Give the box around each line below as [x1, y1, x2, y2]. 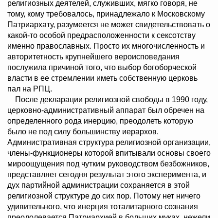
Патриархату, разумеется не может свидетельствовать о [7, 20, 210, 29]
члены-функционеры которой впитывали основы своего [7, 149, 211, 158]
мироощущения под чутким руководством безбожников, [7, 160, 209, 168]
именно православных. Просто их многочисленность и [7, 42, 205, 51]
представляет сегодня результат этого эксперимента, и [7, 170, 206, 179]
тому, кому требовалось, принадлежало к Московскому [7, 10, 205, 18]
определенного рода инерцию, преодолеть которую [7, 117, 193, 126]
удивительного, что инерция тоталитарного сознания [7, 202, 198, 211]
